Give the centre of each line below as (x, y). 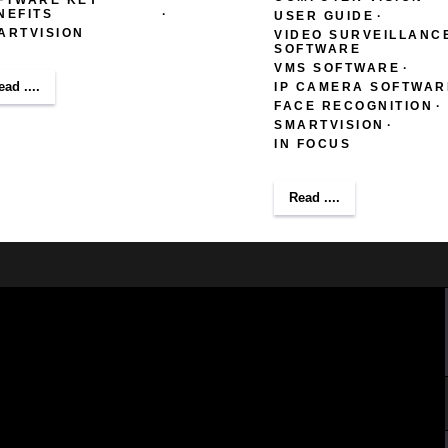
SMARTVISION (329, 124)
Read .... (314, 197)
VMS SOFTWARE (337, 67)
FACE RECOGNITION (353, 105)
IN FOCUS (312, 143)
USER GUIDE (324, 15)
